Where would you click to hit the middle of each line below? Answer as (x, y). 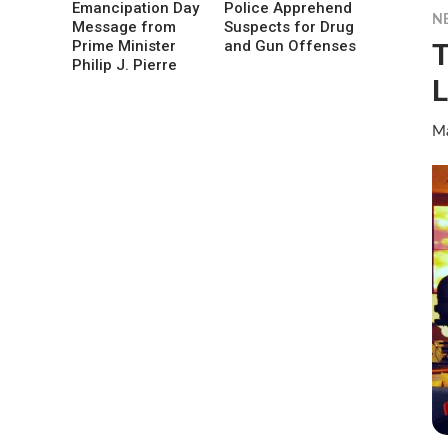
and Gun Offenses (290, 46)
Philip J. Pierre (124, 65)
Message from (124, 27)
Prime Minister (124, 46)
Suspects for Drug (289, 27)
